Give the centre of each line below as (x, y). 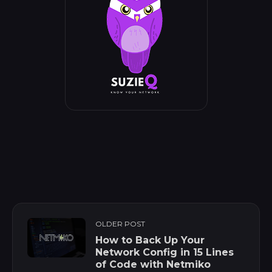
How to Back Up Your (150, 240)
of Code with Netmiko (153, 265)
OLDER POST (120, 224)
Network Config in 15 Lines (165, 253)
